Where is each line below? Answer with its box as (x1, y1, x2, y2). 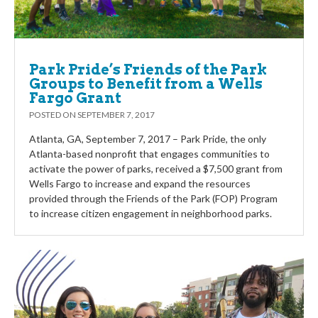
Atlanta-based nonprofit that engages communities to (29, 147, 270, 160)
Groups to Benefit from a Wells (29, 75, 263, 92)
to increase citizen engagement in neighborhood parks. (29, 207, 272, 219)
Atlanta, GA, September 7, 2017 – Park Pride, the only (29, 132, 266, 145)
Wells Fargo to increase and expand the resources (29, 177, 251, 190)
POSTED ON (29, 109, 77, 120)
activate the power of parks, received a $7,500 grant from (29, 162, 283, 175)
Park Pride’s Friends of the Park (29, 60, 267, 78)
